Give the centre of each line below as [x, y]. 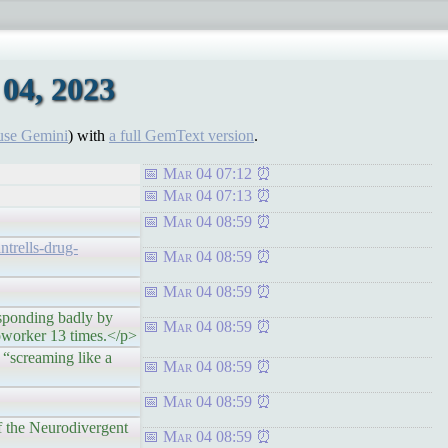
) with [88, 135]
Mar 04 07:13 [207, 195]
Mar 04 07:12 [207, 173]
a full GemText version [181, 135]
